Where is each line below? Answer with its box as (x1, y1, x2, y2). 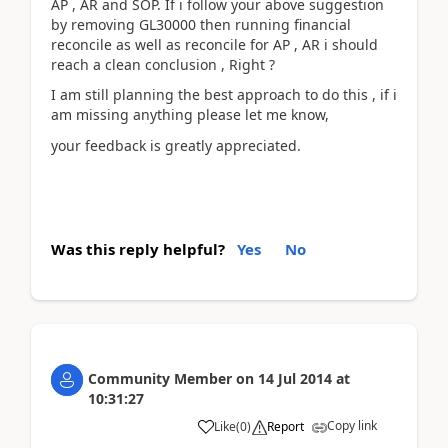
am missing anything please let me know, (51, 105, 329, 124)
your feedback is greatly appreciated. (51, 135, 301, 155)
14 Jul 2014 (258, 369, 332, 388)
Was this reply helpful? (51, 239, 225, 259)
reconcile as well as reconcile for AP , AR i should (51, 34, 378, 54)
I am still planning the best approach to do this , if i (51, 85, 397, 104)
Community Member (88, 369, 232, 388)
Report (267, 418, 304, 435)
